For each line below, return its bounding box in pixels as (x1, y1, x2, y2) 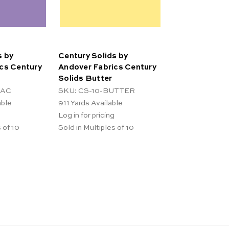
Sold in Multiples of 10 (58, 124, 134, 132)
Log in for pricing (58, 112, 114, 120)
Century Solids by (58, 52, 128, 60)
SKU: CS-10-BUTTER (58, 87, 135, 95)
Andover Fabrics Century (58, 63, 156, 71)
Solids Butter (58, 74, 112, 82)
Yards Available (71, 100, 123, 107)
